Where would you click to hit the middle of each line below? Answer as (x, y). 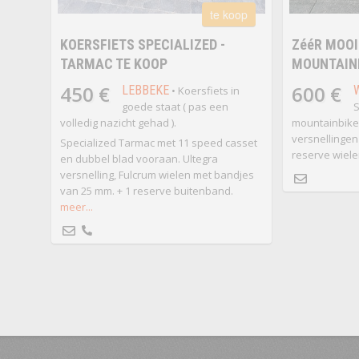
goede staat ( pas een (175, 107)
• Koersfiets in (204, 91)
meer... (76, 207)
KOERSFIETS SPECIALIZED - (142, 45)
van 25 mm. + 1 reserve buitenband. (146, 191)
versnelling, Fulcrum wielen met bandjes (157, 175)
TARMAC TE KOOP (113, 64)
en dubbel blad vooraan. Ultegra (139, 159)
